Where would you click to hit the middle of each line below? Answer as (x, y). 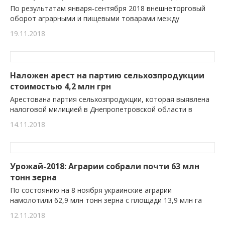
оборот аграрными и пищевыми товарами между (95, 19)
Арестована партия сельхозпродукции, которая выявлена (110, 99)
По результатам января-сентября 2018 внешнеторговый (108, 9)
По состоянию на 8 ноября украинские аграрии (91, 190)
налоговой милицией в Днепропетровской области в (101, 109)
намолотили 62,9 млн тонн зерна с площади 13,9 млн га (106, 200)
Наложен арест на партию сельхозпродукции (107, 76)
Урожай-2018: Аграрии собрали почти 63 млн (105, 166)
